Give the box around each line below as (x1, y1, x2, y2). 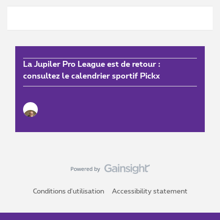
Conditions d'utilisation (32, 188, 104, 195)
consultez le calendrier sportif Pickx (23, 72, 160, 81)
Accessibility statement (111, 188, 188, 195)
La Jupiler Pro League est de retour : (23, 60, 160, 69)
